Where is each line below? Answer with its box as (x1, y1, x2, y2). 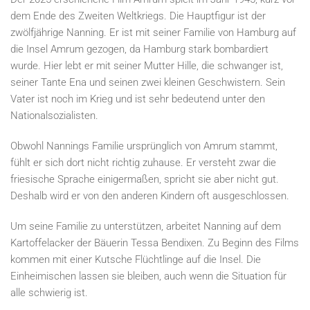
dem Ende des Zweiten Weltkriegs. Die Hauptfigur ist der (10, 10, 266, 22)
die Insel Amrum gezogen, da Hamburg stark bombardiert (10, 43, 268, 55)
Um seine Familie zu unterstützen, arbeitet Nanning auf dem (10, 220, 281, 232)
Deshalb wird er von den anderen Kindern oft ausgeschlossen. (10, 190, 289, 202)
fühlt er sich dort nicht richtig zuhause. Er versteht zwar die (10, 156, 276, 169)
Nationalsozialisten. (10, 109, 98, 122)
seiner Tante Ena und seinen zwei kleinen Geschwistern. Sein (10, 76, 285, 89)
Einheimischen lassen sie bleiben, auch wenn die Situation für (10, 270, 286, 282)
